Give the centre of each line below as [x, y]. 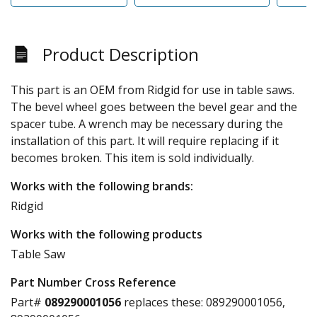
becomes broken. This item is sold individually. [132, 157]
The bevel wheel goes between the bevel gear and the [154, 106]
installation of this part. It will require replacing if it [145, 140]
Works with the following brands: [102, 186]
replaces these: [162, 302]
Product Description [121, 54]
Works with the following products [106, 234]
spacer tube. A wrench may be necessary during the [147, 123]
